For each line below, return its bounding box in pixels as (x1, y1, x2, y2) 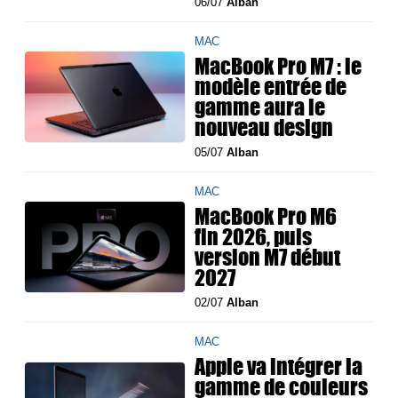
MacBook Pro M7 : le (195, 50, 362, 83)
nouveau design (195, 111, 334, 144)
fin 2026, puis (195, 220, 313, 253)
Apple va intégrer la (195, 350, 363, 383)
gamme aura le (195, 91, 326, 123)
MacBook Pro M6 (195, 200, 338, 233)
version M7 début (195, 241, 341, 274)
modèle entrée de (195, 70, 347, 103)
